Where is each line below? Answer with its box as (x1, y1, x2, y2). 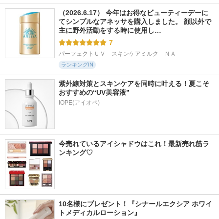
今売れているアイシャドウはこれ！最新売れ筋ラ (59, 140, 209, 148)
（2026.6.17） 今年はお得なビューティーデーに (59, 9, 208, 17)
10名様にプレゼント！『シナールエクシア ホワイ (59, 200, 212, 208)
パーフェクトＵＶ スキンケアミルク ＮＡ (59, 50, 176, 57)
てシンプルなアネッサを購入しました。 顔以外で (59, 18, 211, 25)
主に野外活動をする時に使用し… (59, 26, 161, 34)
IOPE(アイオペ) (59, 99, 100, 106)
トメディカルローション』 (59, 209, 141, 217)
